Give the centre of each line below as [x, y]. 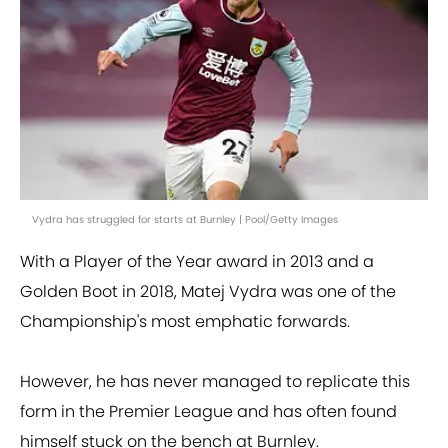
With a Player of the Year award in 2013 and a [197, 262]
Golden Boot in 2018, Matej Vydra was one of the [208, 292]
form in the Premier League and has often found [208, 412]
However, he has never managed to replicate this [215, 382]
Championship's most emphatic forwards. [185, 322]
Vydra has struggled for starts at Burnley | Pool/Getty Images [185, 220]
